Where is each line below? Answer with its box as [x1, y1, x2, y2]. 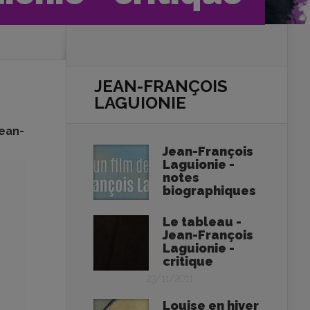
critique [163, 254, 213, 268]
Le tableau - [163, 215, 241, 229]
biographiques [163, 183, 256, 198]
